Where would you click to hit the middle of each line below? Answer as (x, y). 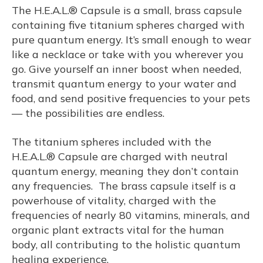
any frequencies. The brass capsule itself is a (124, 186)
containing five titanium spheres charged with (128, 25)
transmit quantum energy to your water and (124, 84)
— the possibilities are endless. (88, 113)
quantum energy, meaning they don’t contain (125, 171)
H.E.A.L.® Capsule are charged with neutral (120, 157)
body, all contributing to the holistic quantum (126, 245)
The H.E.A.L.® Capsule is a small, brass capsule (127, 11)
